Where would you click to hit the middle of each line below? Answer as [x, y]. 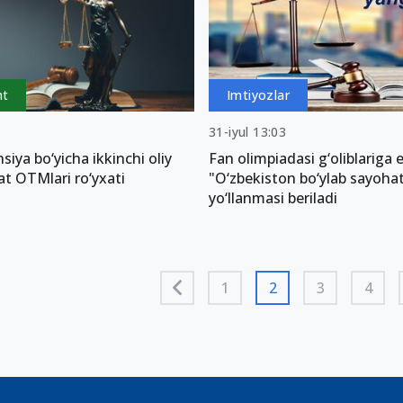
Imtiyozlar [258, 95]
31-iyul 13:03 [247, 132]
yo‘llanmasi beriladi [273, 198]
